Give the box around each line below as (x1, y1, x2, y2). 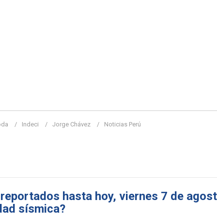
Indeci (22, 121, 39, 128)
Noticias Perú (104, 121, 141, 128)
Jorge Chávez (52, 121, 91, 128)
